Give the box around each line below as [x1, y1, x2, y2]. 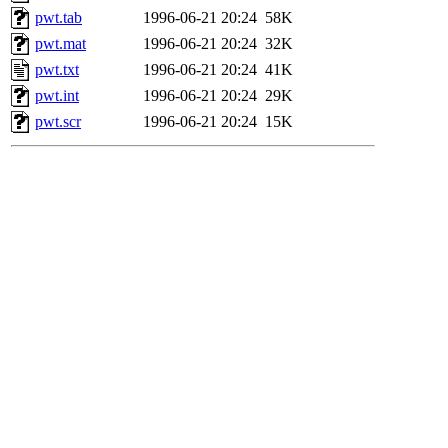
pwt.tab [35, 9, 82, 27]
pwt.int [35, 87, 79, 105]
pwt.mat [35, 35, 86, 53]
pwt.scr [35, 113, 81, 131]
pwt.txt [35, 61, 79, 79]
